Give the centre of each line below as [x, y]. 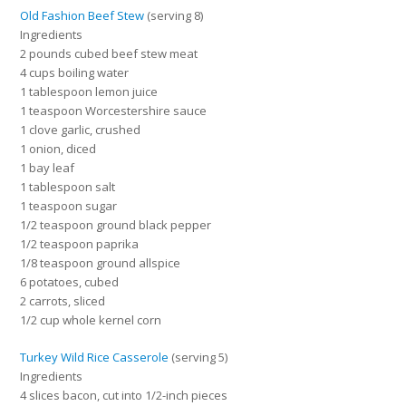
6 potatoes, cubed [70, 281]
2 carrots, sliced [63, 300]
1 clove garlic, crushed [81, 129]
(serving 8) [174, 15]
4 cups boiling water [75, 72]
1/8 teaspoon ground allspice [101, 262]
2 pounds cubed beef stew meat [109, 53]
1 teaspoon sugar [69, 205]
